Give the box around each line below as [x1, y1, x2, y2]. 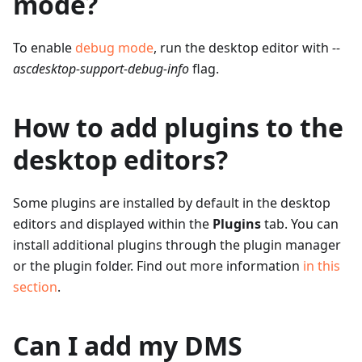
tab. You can [261, 215, 339, 233]
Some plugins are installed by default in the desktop [13, 194, 330, 212]
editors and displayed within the [13, 215, 213, 233]
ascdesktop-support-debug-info [13, 60, 189, 78]
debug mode [75, 39, 154, 57]
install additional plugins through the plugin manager [13, 236, 341, 254]
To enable [13, 39, 75, 57]
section [13, 278, 57, 296]
